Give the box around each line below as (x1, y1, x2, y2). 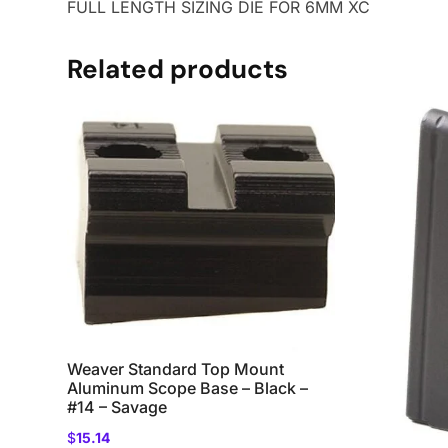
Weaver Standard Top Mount (67, 359, 285, 380)
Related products (67, 51, 289, 86)
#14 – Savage (67, 397, 168, 418)
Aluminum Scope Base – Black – (67, 378, 309, 399)
